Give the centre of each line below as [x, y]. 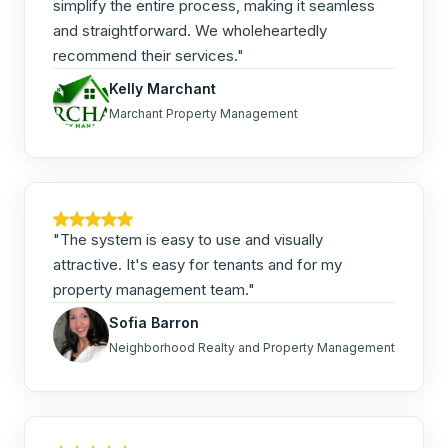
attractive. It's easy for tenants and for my [197, 264]
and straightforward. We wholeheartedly [190, 30]
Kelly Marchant [162, 88]
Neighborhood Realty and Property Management [252, 347]
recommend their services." [148, 55]
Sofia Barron [154, 322]
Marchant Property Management [203, 113]
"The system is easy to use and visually [188, 239]
